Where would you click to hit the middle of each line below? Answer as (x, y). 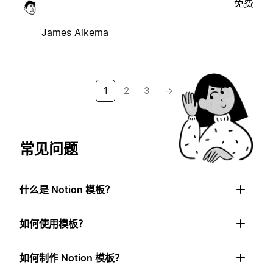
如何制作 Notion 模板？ (72, 257)
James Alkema (75, 32)
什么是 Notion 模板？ (67, 189)
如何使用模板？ (54, 223)
